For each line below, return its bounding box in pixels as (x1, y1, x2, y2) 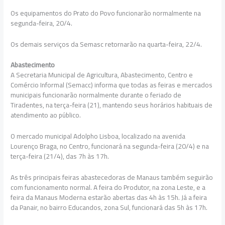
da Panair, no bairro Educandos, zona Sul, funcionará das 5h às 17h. (11, 201, 208, 214)
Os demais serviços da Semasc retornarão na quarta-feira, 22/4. (11, 37, 202, 51)
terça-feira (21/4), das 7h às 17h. (11, 150, 109, 163)
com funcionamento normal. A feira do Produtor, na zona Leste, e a (11, 181, 206, 194)
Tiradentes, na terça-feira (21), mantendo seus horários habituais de (11, 98, 213, 112)
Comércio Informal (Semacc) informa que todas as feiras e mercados (11, 78, 213, 92)
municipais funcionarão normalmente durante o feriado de (11, 88, 182, 102)
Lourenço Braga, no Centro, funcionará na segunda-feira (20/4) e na (11, 140, 209, 153)
